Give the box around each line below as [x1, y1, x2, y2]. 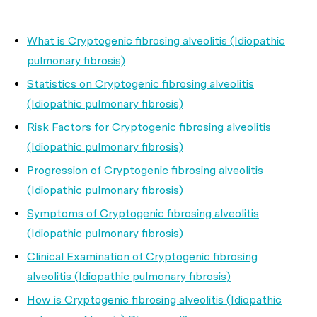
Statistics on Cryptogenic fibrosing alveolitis [27, 77, 254, 91]
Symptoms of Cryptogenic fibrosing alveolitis [27, 207, 259, 220]
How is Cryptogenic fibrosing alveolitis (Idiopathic [27, 293, 282, 306]
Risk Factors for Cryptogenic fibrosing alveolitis [27, 120, 271, 134]
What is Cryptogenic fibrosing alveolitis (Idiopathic [27, 34, 285, 47]
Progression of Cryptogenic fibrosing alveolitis [27, 163, 263, 177]
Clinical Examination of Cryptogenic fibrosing [27, 250, 258, 263]
